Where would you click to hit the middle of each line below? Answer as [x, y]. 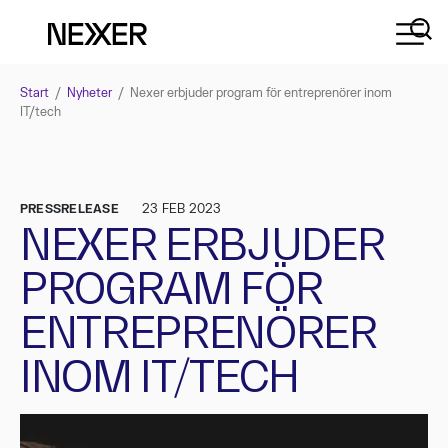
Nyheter [89, 93]
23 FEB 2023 [181, 209]
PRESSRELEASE [69, 209]
